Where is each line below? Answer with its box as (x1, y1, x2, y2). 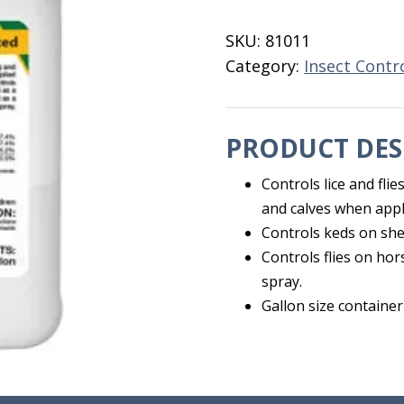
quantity (225, 42, 291, 64)
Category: (225, 55, 305, 77)
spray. (262, 271, 303, 291)
